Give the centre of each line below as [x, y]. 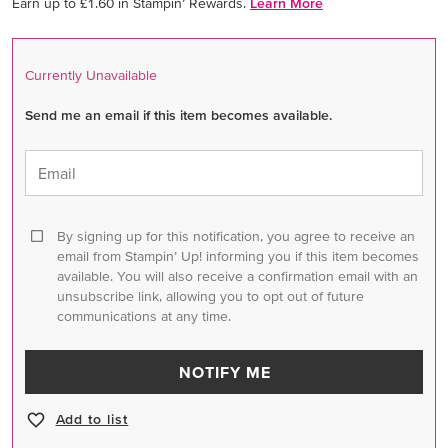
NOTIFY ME [224, 371]
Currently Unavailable [91, 74]
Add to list [92, 419]
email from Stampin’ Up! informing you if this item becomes [238, 255]
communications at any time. [144, 315]
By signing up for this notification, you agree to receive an [236, 235]
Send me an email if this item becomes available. [178, 114]
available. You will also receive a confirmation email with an [237, 275]
